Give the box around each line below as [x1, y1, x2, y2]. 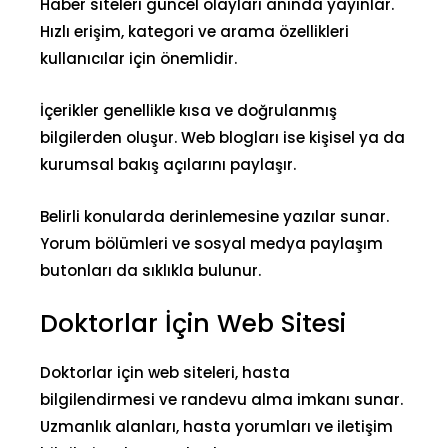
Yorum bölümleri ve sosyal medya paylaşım [40, 232, 383, 254]
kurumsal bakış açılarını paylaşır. [40, 153, 296, 175]
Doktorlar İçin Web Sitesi [40, 305, 346, 341]
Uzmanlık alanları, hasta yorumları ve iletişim [40, 415, 393, 437]
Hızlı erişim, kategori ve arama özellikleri [40, 20, 349, 42]
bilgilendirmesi [40, 388, 155, 410]
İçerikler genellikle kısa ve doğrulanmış [40, 99, 337, 121]
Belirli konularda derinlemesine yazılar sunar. [40, 205, 389, 227]
